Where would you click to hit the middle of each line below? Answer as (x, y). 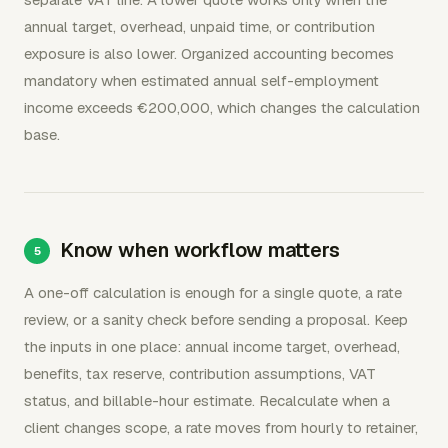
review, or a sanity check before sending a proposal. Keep (216, 319)
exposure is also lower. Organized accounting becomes (209, 53)
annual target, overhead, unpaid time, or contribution (199, 26)
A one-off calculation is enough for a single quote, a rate (213, 292)
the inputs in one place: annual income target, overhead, (212, 346)
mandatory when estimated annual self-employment (201, 80)
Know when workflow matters (200, 250)
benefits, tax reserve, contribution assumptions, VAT (200, 373)
